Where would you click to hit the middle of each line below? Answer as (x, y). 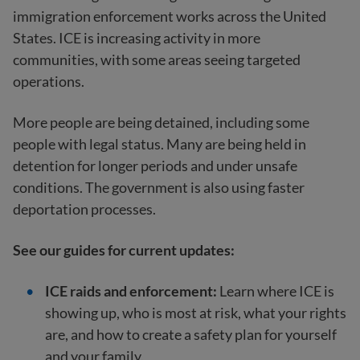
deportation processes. (84, 209)
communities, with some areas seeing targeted (157, 59)
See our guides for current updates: (124, 250)
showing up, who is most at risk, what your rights (196, 313)
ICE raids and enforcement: (131, 291)
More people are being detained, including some (161, 122)
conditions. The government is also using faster (159, 187)
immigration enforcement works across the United (170, 16)
